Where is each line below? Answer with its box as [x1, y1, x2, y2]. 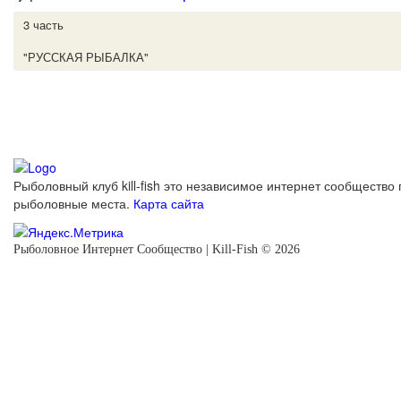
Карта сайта [133, 193, 204, 212]
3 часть [23, 16, 64, 34]
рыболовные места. [13, 193, 133, 212]
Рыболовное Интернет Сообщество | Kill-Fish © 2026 [13, 242, 300, 256]
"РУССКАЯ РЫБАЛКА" [23, 48, 149, 66]
